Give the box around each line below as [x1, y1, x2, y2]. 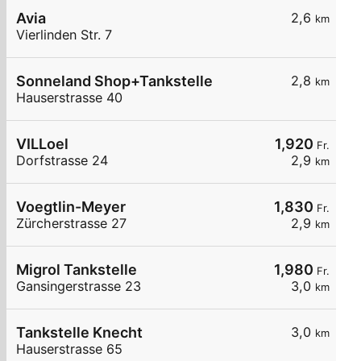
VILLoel [16, 135, 68, 153]
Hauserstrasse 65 [16, 341, 122, 358]
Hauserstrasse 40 [16, 89, 122, 106]
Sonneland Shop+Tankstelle [16, 73, 213, 90]
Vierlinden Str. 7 [16, 27, 112, 44]
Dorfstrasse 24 [16, 152, 108, 169]
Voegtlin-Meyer [16, 198, 126, 216]
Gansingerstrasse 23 [16, 278, 141, 295]
